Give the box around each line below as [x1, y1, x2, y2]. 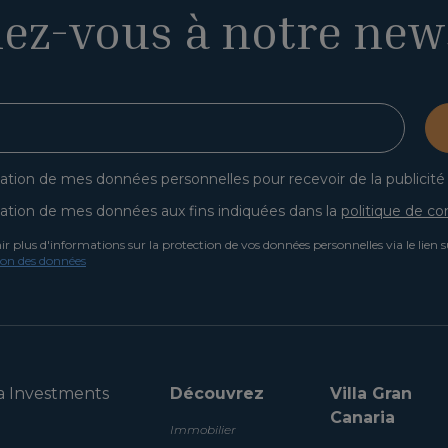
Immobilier [169, 422, 236, 438]
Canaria [329, 408, 395, 428]
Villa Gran [329, 384, 412, 404]
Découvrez [169, 384, 264, 404]
